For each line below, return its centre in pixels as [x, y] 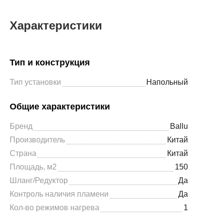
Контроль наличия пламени [59, 194]
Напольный [167, 82]
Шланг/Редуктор [39, 180]
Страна [23, 153]
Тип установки [35, 82]
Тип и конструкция [50, 62]
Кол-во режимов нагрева [54, 208]
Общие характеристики [60, 107]
